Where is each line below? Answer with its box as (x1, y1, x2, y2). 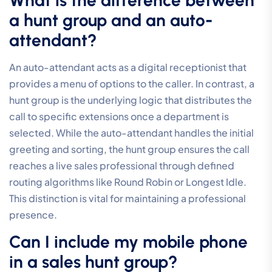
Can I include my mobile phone (9, 231, 248, 253)
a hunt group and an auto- (9, 10, 212, 31)
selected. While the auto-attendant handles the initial (9, 126, 254, 140)
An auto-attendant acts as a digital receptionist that (9, 61, 246, 74)
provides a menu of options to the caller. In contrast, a (9, 77, 254, 90)
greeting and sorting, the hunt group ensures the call (9, 143, 250, 156)
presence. (9, 208, 57, 222)
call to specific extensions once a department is (9, 110, 229, 123)
